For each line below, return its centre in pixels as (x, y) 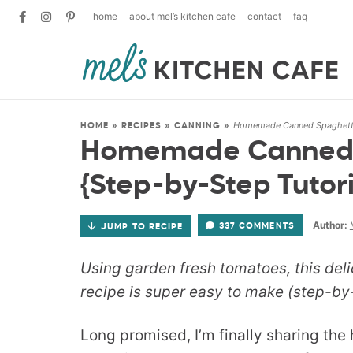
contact (264, 16)
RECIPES (141, 126)
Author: (330, 225)
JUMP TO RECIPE (142, 226)
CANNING (197, 126)
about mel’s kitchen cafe (182, 16)
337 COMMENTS (256, 226)
